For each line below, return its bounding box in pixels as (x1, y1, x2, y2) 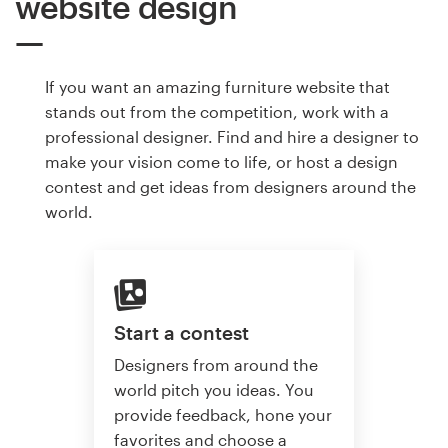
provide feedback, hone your (114, 405, 332, 425)
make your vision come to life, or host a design (45, 151, 398, 171)
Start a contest (114, 320, 249, 344)
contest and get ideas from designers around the (45, 176, 416, 196)
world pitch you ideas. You (114, 380, 314, 400)
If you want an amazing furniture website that (45, 76, 390, 96)
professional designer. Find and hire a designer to (45, 126, 419, 146)
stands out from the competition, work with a (45, 101, 389, 121)
